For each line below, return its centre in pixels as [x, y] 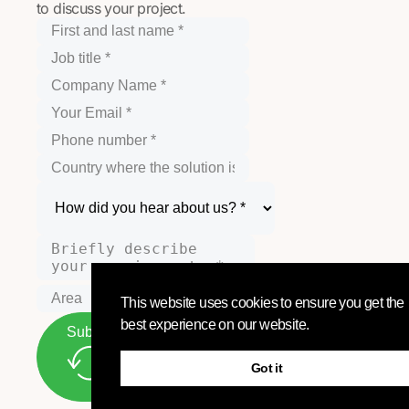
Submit [89, 332]
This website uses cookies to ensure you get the [262, 302]
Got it [267, 368]
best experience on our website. [216, 324]
